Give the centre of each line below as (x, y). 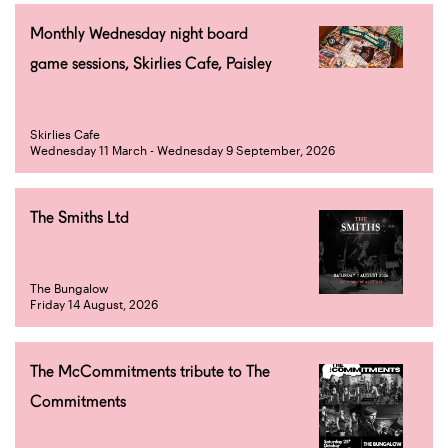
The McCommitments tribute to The (150, 371)
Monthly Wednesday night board (139, 33)
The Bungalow (69, 288)
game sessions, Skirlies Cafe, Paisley (151, 63)
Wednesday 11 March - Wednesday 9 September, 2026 (182, 150)
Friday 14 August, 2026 (94, 304)
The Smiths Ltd (79, 217)
